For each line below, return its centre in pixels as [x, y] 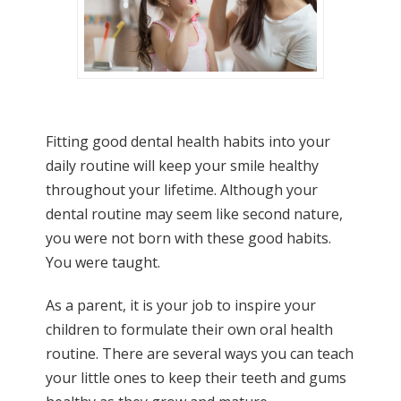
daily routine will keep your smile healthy [182, 166]
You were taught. [104, 263]
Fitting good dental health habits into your [188, 142]
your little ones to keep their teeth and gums [196, 378]
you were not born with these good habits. [188, 239]
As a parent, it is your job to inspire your [180, 306]
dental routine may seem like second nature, [196, 214]
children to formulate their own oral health [189, 330]
